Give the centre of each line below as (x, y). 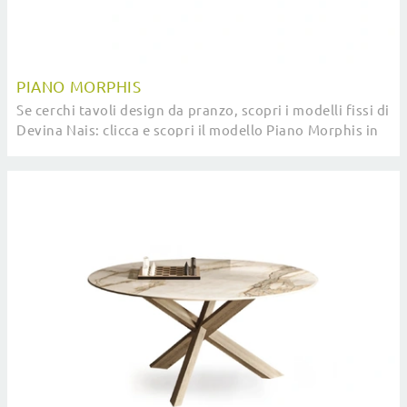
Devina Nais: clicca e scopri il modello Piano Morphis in (198, 131)
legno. (38, 151)
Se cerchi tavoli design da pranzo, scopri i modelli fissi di (203, 111)
